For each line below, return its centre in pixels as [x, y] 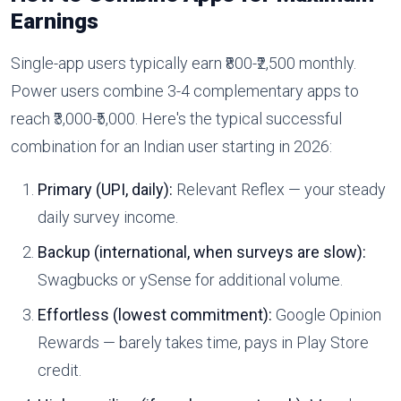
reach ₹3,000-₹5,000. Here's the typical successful [176, 119]
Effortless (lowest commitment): [154, 315]
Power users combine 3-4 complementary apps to [185, 91]
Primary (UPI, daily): [105, 190]
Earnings [55, 21]
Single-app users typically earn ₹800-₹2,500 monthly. [183, 64]
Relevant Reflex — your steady [279, 190]
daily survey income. [107, 218]
